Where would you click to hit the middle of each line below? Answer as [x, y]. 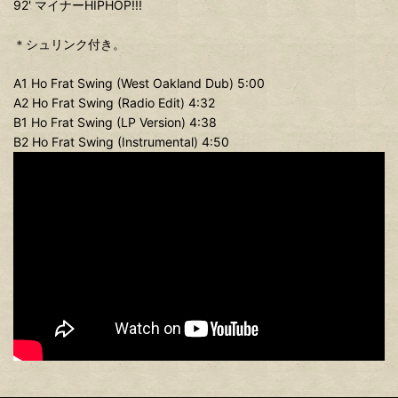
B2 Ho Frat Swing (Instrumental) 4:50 [121, 142]
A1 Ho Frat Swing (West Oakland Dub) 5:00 [139, 83]
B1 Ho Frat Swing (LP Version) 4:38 [115, 122]
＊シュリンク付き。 [69, 44]
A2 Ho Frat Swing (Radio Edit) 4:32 [114, 103]
